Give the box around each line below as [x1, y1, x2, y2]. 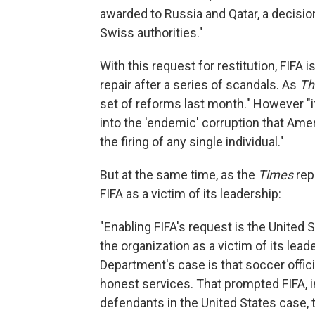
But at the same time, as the [100, 167, 258, 182]
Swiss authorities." [100, 25, 203, 40]
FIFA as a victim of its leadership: [100, 186, 281, 201]
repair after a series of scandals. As [100, 77, 300, 92]
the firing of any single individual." [100, 134, 284, 149]
